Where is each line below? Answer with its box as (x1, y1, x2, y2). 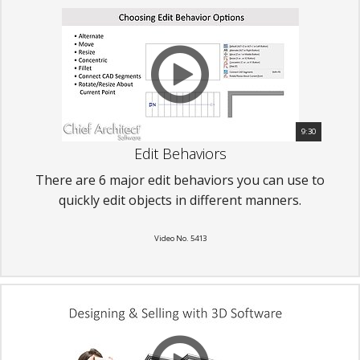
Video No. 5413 (153, 233, 207, 244)
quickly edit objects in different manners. (59, 191, 301, 210)
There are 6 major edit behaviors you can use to (35, 171, 325, 190)
